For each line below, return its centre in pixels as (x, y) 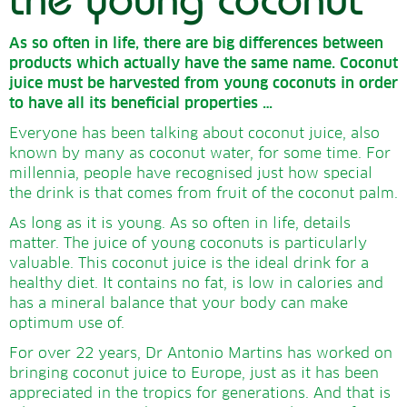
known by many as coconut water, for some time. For (200, 153)
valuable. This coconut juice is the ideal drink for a (189, 263)
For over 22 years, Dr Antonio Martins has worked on (201, 353)
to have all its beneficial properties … (141, 103)
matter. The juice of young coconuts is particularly (188, 243)
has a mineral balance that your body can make (179, 303)
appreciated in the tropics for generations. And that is (200, 393)
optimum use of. (67, 323)
